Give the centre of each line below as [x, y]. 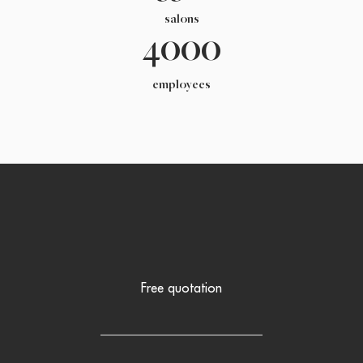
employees [181, 85]
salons [181, 19]
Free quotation [181, 288]
